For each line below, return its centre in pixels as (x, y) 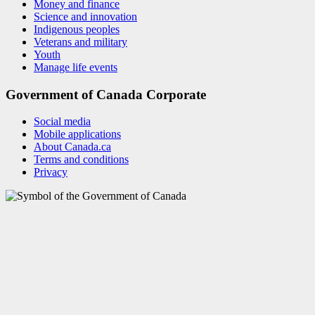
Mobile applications (77, 134)
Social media (62, 122)
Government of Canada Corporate (106, 94)
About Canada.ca (72, 147)
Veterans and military (81, 41)
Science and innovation (85, 16)
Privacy (51, 172)
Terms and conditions (81, 160)
